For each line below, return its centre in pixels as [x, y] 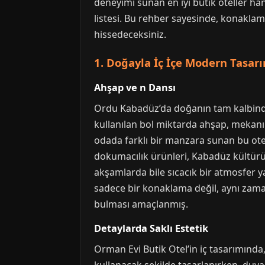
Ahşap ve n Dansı [135, 88]
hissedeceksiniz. [130, 34]
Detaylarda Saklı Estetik [151, 228]
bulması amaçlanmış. [141, 204]
